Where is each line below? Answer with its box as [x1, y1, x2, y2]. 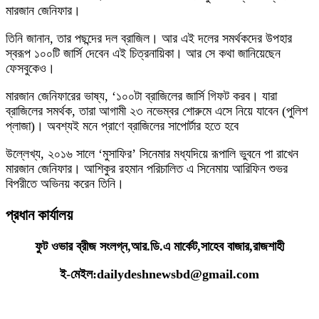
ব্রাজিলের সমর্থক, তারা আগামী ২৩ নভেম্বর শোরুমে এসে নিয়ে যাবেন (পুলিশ [6, 104, 308, 119]
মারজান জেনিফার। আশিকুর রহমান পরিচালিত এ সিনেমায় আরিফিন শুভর [6, 162, 288, 177]
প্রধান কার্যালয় [6, 206, 73, 224]
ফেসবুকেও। [6, 61, 55, 76]
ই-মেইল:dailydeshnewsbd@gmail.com [60, 267, 259, 282]
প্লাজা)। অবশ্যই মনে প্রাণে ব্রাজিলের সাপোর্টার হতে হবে [6, 119, 239, 134]
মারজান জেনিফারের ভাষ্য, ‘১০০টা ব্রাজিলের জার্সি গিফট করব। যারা [6, 89, 277, 104]
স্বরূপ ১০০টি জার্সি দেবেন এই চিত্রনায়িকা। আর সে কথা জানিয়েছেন [6, 46, 281, 61]
